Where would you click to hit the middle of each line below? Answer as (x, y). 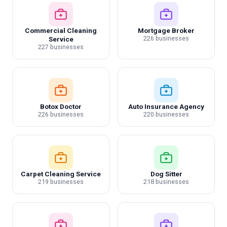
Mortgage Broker (166, 30)
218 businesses (166, 182)
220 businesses (166, 114)
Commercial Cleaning (61, 30)
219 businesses (61, 182)
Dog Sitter (166, 174)
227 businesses (61, 47)
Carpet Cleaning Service (61, 174)
